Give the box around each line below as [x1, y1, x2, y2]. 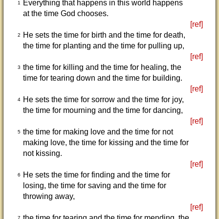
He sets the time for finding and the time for [22, 171, 170, 179]
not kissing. [22, 149, 62, 157]
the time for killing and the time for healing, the [22, 63, 181, 71]
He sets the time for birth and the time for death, [22, 31, 185, 39]
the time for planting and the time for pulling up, [22, 42, 184, 50]
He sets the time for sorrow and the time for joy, [22, 95, 184, 104]
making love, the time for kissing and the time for [22, 138, 189, 147]
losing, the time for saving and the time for [22, 181, 166, 190]
